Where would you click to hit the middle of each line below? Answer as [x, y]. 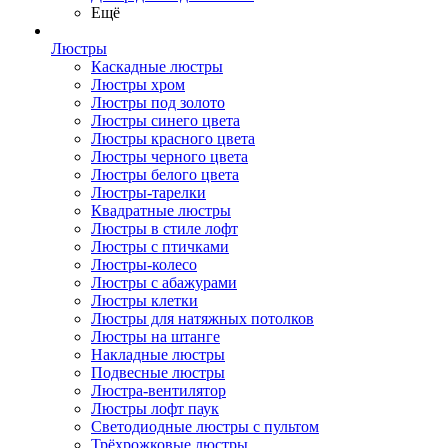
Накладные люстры [158, 354]
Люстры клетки [144, 300]
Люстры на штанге [155, 336]
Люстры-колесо [144, 264]
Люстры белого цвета [165, 174]
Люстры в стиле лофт [164, 228]
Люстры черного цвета [169, 156]
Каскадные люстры [157, 66]
